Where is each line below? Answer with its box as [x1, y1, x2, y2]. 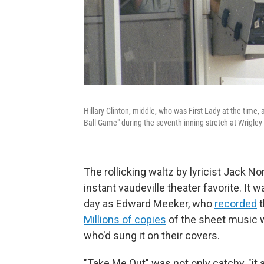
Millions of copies [84, 213, 166, 226]
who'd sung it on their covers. [84, 229, 220, 242]
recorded [214, 197, 257, 210]
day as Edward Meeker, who [84, 197, 214, 210]
